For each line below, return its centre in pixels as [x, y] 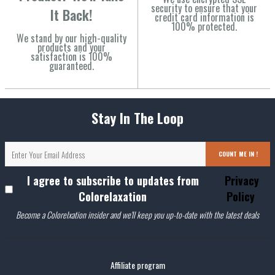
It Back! [71, 14]
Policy [240, 196]
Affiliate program [137, 265]
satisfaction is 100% [71, 56]
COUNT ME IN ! [238, 154]
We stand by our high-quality [71, 38]
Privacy [241, 180]
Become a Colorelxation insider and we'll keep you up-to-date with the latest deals [137, 214]
